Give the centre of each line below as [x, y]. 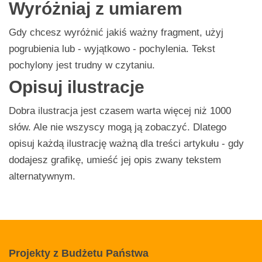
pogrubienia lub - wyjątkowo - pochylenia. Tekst [112, 49]
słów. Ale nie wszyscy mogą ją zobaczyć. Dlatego [118, 127]
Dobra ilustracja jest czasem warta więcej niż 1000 [120, 111]
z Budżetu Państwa [99, 253]
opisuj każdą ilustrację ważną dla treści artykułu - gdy [126, 143]
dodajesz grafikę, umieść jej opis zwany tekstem [115, 160]
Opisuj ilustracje [77, 87]
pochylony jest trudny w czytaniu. [82, 65]
